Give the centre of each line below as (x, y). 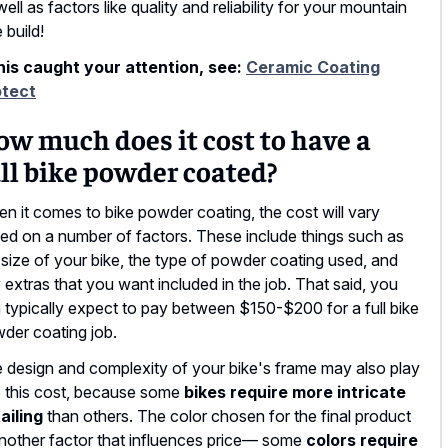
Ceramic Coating (313, 67)
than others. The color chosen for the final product (227, 416)
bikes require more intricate (295, 392)
